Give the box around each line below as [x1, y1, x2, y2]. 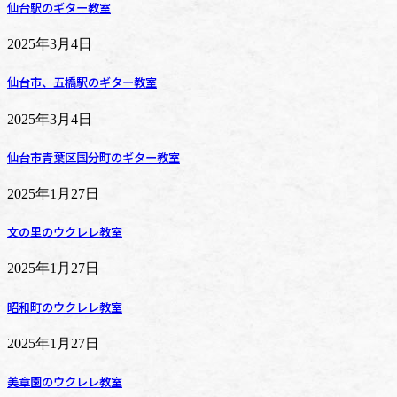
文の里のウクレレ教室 [7, 223, 122, 241]
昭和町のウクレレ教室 [7, 298, 122, 315]
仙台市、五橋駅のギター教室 [7, 74, 157, 91]
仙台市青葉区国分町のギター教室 [7, 148, 180, 166]
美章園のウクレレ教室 [7, 372, 122, 390]
